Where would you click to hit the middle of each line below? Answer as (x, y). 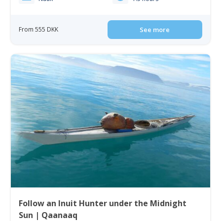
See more (155, 30)
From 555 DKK (39, 30)
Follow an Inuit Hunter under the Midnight (103, 203)
